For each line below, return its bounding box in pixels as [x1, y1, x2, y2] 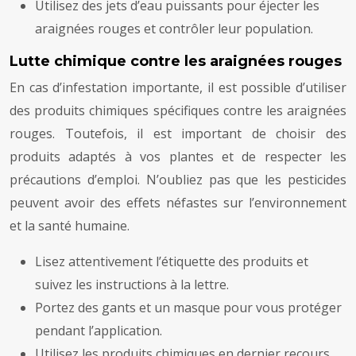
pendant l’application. [35, 322, 162, 340]
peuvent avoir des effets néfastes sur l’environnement [10, 194, 346, 212]
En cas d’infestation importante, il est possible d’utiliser [10, 79, 346, 97]
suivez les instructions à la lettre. [35, 276, 229, 294]
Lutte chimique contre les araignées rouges [10, 52, 342, 71]
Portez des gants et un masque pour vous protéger [35, 299, 342, 317]
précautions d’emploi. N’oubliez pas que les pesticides [10, 171, 346, 189]
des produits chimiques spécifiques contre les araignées [10, 102, 346, 120]
